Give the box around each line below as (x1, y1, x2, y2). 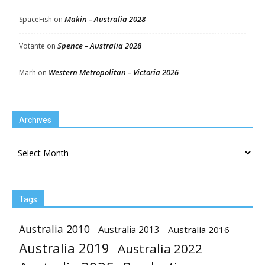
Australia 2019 (19, 239, 109, 257)
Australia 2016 (168, 224, 230, 235)
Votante (19, 41, 45, 51)
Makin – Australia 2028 (64, 14, 146, 24)
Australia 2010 (19, 222, 90, 236)
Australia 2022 (118, 240, 202, 257)
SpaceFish (19, 14, 52, 24)
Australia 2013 (98, 223, 160, 236)
